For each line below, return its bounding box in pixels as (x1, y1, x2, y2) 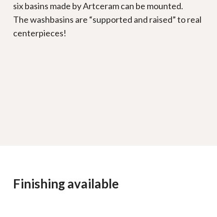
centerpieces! (13, 28, 67, 38)
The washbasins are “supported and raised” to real (13, 14, 202, 25)
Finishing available (13, 176, 119, 191)
